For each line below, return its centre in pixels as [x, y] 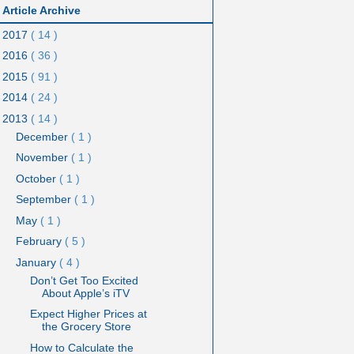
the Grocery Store [86, 327]
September [45, 200]
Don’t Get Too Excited [84, 280]
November [43, 158]
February [40, 241]
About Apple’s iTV [85, 293]
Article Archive [41, 10]
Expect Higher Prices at [88, 314]
